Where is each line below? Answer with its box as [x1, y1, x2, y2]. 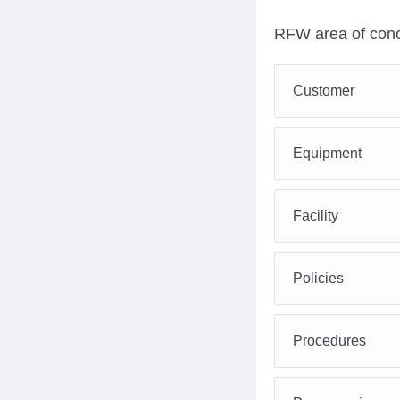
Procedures [293, 333, 366, 348]
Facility [293, 208, 338, 223]
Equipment [293, 146, 362, 161]
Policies [293, 271, 344, 286]
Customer [293, 83, 354, 98]
